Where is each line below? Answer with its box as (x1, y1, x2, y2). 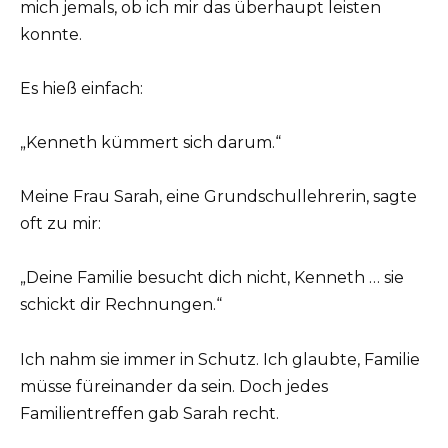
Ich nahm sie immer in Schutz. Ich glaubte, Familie (20, 349, 420, 369)
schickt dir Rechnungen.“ (20, 295, 222, 315)
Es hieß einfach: (20, 78, 143, 98)
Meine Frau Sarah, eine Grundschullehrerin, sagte (20, 187, 417, 207)
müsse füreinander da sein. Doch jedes (20, 376, 328, 396)
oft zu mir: (20, 214, 101, 234)
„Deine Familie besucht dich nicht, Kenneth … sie (20, 268, 404, 288)
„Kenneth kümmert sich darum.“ (20, 133, 281, 153)
